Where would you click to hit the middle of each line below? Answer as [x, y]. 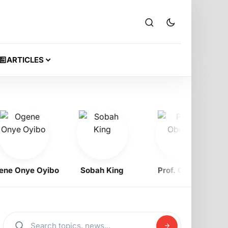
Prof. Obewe [171, 170]
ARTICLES [25, 60]
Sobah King [92, 170]
